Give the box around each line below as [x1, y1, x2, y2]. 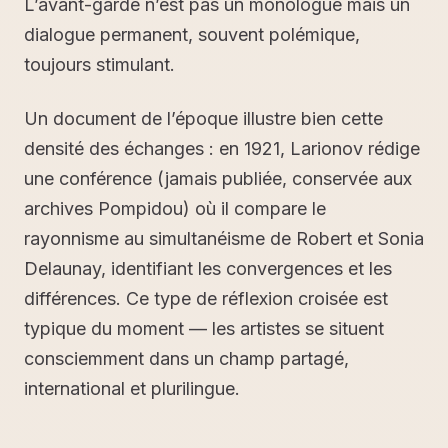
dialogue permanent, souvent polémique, [24, 23, 360, 45]
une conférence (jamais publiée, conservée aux [24, 167, 412, 189]
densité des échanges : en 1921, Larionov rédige [24, 137, 420, 159]
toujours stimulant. [24, 53, 175, 75]
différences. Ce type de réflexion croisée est [24, 287, 388, 309]
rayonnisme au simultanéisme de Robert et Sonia [24, 227, 424, 249]
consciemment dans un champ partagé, [24, 347, 349, 369]
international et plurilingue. [24, 377, 240, 399]
